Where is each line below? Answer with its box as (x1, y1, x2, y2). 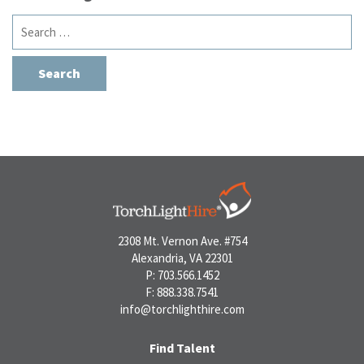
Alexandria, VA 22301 (131, 250, 233, 266)
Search (11, 14, 52, 33)
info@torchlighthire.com (119, 301, 245, 318)
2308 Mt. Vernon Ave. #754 (117, 233, 247, 249)
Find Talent (149, 340, 215, 357)
